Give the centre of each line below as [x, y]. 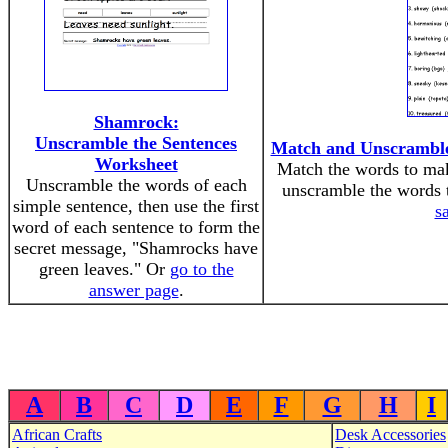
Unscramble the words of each [136, 185]
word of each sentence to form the [136, 227]
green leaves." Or [104, 269]
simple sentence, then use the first [136, 206]
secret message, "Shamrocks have [136, 248]
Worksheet [136, 164]
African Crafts [57, 434]
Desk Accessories [390, 434]
